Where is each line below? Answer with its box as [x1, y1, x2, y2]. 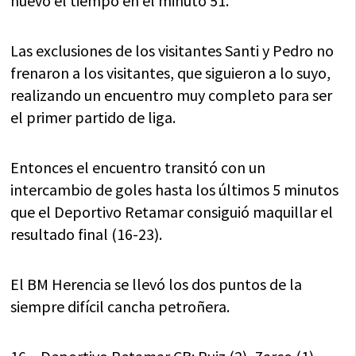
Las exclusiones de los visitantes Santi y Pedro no [10, 41, 335, 61]
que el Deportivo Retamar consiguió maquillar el [10, 202, 334, 222]
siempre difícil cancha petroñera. [10, 296, 230, 317]
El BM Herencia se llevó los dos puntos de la [10, 274, 303, 295]
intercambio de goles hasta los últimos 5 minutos [10, 180, 339, 200]
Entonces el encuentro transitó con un [10, 157, 266, 178]
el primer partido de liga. [10, 107, 176, 128]
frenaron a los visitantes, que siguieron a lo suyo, [10, 63, 331, 83]
